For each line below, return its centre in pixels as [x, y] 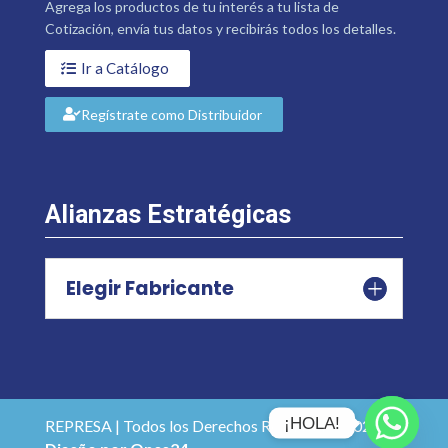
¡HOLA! [312, 423]
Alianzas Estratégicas [167, 214]
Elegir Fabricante [149, 288]
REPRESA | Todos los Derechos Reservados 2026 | [217, 425]
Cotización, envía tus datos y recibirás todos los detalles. [220, 28]
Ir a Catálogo [124, 67]
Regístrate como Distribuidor [171, 114]
